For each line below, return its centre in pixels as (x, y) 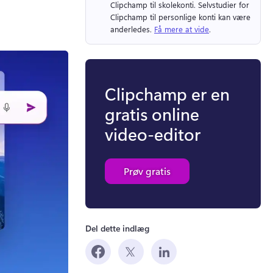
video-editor (153, 133)
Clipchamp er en (167, 93)
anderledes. (132, 29)
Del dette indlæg (117, 228)
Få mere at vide (182, 29)
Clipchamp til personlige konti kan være (180, 17)
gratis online (152, 113)
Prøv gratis (147, 171)
